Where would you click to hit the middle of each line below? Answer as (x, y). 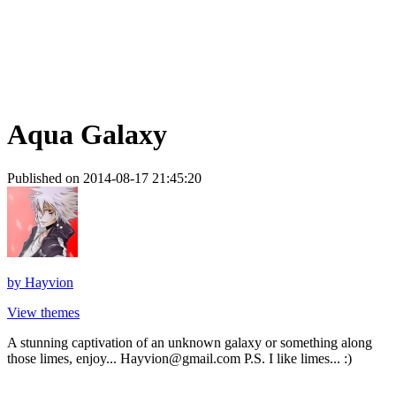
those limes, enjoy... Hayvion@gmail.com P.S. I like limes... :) (179, 358)
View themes (43, 312)
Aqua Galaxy (87, 135)
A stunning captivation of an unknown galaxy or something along (190, 342)
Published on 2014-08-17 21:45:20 (104, 178)
